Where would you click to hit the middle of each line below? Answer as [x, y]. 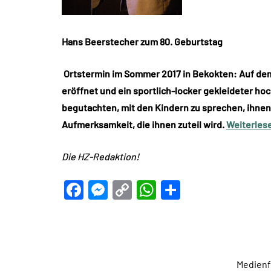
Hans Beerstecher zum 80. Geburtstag [142, 41]
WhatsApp [200, 190]
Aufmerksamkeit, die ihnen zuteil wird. [144, 124]
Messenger [154, 190]
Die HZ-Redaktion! [100, 156]
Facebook [125, 190]
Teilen [205, 190]
